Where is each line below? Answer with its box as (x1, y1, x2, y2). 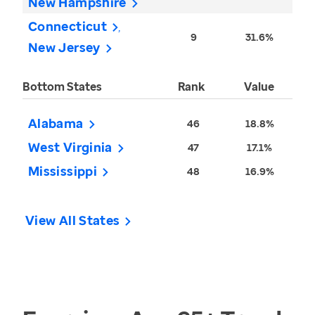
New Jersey (28, 39, 101, 56)
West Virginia (28, 139, 112, 156)
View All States (25, 212, 120, 229)
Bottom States (22, 79, 102, 95)
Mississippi (28, 162, 97, 180)
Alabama (28, 115, 84, 132)
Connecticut (28, 18, 107, 35)
